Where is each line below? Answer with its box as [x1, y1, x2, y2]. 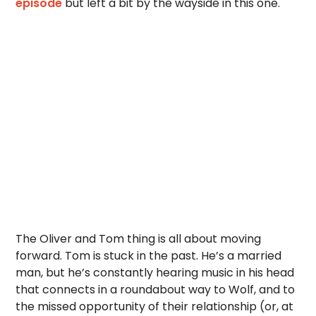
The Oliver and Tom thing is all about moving [16, 231, 262, 247]
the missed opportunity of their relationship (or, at [16, 298, 294, 315]
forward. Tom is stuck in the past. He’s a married [16, 248, 282, 264]
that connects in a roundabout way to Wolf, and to [16, 281, 296, 298]
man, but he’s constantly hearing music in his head [16, 265, 295, 281]
